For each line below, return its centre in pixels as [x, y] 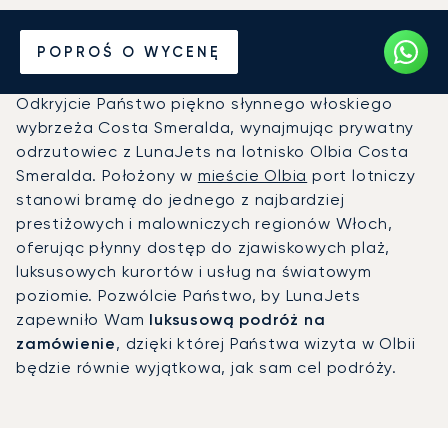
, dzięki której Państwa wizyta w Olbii [266, 343]
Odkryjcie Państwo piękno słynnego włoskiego [204, 103]
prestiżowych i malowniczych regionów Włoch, [204, 223]
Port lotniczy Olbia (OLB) [224, 71]
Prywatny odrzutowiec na [224, 32]
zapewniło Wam [83, 319]
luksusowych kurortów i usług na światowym [194, 271]
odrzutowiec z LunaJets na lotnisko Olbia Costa [212, 151]
